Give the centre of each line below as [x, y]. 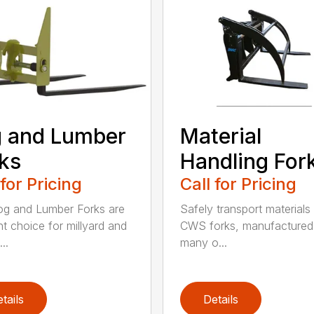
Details [220, 299]
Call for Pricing [238, 184]
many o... [203, 242]
